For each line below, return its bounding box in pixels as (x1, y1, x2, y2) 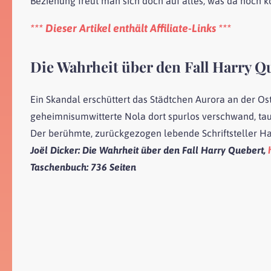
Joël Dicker (30, 145, 78, 156)
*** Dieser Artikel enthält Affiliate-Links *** (30, 21, 231, 34)
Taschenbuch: (30, 162, 91, 173)
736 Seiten (91, 162, 136, 173)
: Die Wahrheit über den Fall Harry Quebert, (78, 145, 268, 156)
